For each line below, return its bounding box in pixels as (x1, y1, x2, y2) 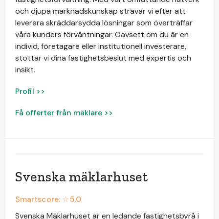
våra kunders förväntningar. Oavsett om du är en (15, 29, 189, 40)
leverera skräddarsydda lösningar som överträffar (15, 18, 193, 28)
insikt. (15, 65, 35, 75)
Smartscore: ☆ (15, 194, 69, 204)
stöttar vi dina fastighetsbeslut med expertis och (15, 53, 191, 63)
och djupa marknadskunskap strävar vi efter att (15, 6, 186, 16)
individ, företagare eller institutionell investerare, (15, 41, 186, 51)
